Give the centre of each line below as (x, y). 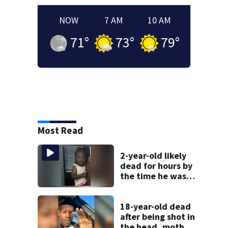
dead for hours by (156, 165)
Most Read (60, 130)
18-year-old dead (156, 207)
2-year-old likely (153, 155)
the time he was (153, 176)
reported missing (155, 186)
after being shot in (158, 217)
